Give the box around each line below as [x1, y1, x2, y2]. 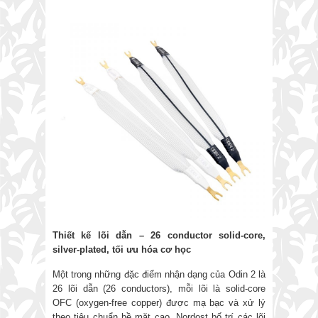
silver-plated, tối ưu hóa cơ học [53, 244, 191, 256]
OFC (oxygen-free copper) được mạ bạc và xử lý [53, 297, 265, 309]
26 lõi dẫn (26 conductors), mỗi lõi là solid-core [53, 283, 265, 295]
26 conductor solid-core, [143, 230, 266, 241]
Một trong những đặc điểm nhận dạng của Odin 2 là [53, 269, 265, 280]
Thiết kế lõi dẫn [53, 230, 139, 241]
